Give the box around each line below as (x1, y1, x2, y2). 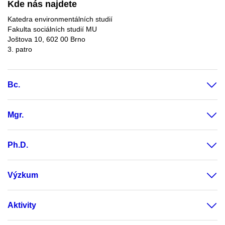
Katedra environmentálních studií (8, 15, 113, 23)
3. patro (8, 45, 32, 53)
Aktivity (8, 200, 36, 209)
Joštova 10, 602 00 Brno (8, 35, 85, 43)
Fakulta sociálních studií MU (8, 25, 97, 33)
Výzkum (8, 170, 38, 179)
